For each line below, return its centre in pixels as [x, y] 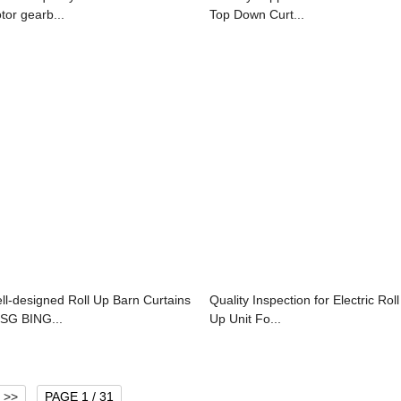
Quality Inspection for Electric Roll [304, 299]
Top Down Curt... [257, 14]
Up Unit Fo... [245, 318]
